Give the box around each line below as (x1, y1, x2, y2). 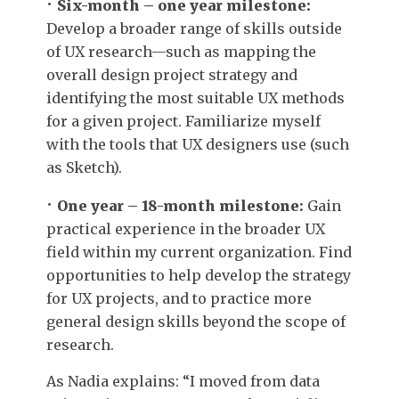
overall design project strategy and (46, 65, 297, 84)
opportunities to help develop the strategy (46, 265, 351, 284)
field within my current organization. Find (46, 242, 352, 261)
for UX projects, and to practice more (46, 289, 312, 307)
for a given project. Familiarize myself (46, 111, 321, 130)
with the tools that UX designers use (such (46, 134, 349, 153)
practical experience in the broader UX (46, 219, 325, 238)
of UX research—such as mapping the (46, 42, 316, 61)
